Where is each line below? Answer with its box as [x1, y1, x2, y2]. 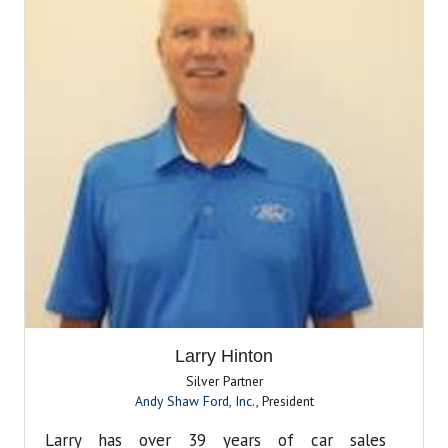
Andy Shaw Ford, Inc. [134, 392, 256, 411]
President [261, 392, 314, 411]
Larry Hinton [175, 346, 273, 367]
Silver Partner [185, 372, 263, 391]
